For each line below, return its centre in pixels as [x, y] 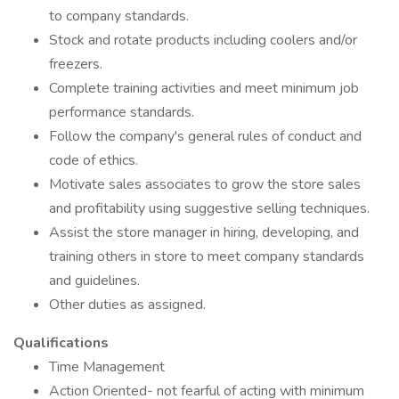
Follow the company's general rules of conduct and [205, 136]
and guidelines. [94, 281]
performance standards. [122, 112]
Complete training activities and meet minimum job [204, 88]
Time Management [107, 367]
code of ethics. [94, 160]
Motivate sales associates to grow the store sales [205, 184]
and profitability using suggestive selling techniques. [209, 208]
